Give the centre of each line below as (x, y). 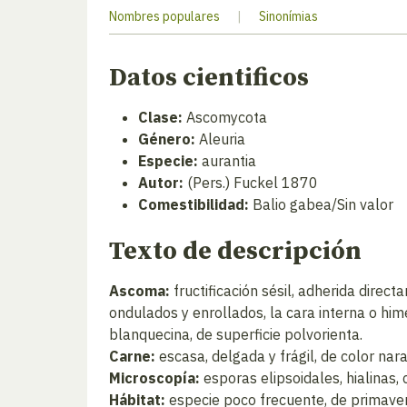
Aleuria (220, 139)
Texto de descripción (235, 251)
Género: (167, 139)
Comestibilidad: (194, 204)
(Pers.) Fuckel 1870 (251, 183)
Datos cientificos (209, 78)
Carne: (132, 356)
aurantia (227, 161)
